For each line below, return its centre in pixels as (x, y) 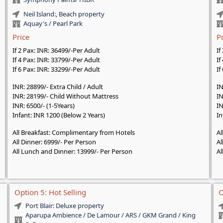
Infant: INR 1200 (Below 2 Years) (58, 115)
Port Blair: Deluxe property (65, 206)
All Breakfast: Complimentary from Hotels (73, 133)
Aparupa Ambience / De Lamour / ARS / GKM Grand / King (111, 215)
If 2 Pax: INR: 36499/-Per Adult (56, 51)
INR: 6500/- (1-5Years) (43, 106)
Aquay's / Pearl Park (53, 24)
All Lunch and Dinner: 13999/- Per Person (72, 152)
